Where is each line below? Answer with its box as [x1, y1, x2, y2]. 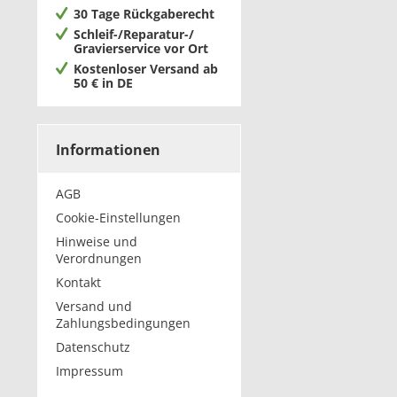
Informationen [56, 140, 160, 160]
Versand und [56, 298, 132, 315]
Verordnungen [56, 250, 142, 267]
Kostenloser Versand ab [74, 60, 218, 77]
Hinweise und [56, 233, 137, 250]
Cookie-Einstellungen [56, 209, 181, 226]
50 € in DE [74, 74, 133, 91]
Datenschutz [56, 339, 130, 355]
